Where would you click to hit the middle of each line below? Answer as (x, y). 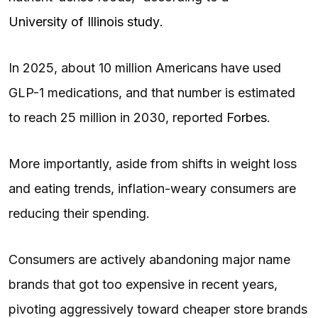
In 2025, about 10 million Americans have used (145, 67)
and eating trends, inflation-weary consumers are (152, 188)
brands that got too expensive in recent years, (143, 284)
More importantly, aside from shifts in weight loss (153, 163)
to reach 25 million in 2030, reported (117, 117)
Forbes (247, 117)
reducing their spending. (81, 213)
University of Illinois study (84, 21)
